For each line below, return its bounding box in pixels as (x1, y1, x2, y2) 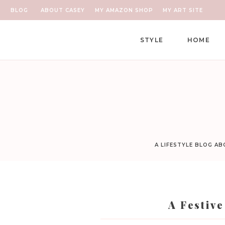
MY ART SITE (163, 7, 203, 14)
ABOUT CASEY (40, 7, 85, 14)
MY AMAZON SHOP (94, 7, 153, 14)
